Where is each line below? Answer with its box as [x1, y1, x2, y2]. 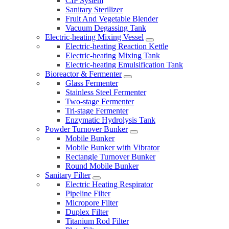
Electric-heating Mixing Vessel [45, 33, 144, 42]
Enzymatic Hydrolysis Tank [65, 116, 155, 125]
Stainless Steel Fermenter [65, 88, 146, 97]
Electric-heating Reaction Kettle [65, 42, 168, 51]
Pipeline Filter [65, 189, 110, 198]
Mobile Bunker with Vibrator [65, 143, 159, 152]
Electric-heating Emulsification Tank [65, 60, 183, 70]
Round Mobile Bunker [65, 162, 139, 171]
